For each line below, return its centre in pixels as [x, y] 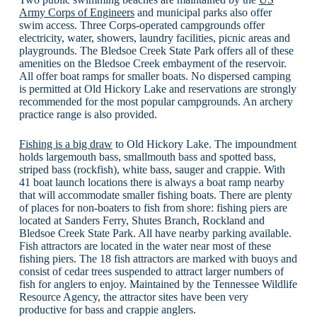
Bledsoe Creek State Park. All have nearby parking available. [155, 233]
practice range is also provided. [88, 114]
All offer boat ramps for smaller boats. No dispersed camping [155, 76]
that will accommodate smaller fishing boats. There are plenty [155, 195]
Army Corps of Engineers [76, 12]
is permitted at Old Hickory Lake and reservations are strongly [157, 88]
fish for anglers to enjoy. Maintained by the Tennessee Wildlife [158, 284]
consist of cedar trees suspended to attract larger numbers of [151, 271]
